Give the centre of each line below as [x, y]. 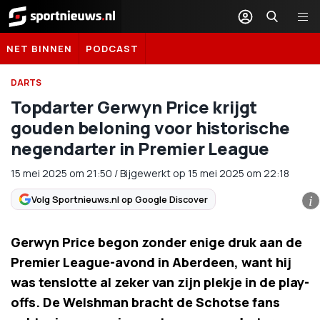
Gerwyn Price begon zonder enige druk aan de [156, 242]
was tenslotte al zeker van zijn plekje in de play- [160, 282]
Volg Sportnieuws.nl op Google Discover [120, 199]
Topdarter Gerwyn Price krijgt [134, 107]
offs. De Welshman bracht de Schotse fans [145, 302]
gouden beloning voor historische [150, 127]
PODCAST [112, 49]
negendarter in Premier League [140, 148]
